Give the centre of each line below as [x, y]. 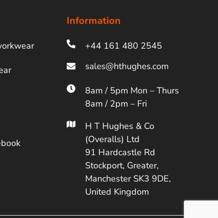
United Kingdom [117, 192]
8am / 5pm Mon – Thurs [132, 91]
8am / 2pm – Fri [116, 104]
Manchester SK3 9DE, [128, 179]
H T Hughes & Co [119, 126]
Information [94, 20]
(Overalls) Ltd [112, 139]
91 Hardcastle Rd [120, 153]
